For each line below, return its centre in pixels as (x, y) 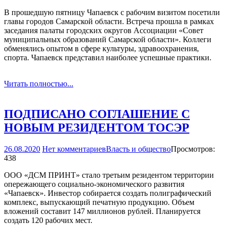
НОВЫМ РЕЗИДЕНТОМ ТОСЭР (97, 127)
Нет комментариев (74, 149)
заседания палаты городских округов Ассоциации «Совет (104, 30)
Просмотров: (193, 149)
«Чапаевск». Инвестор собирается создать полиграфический (108, 193)
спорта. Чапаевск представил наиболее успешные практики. (108, 57)
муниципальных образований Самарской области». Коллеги (108, 39)
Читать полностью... (39, 83)
